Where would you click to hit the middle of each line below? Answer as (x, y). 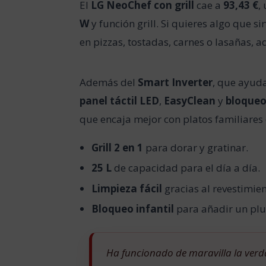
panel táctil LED (120, 100)
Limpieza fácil (126, 188)
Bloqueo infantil (132, 209)
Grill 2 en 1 (117, 147)
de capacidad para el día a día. (186, 168)
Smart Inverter (175, 82)
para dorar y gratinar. (195, 147)
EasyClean (190, 100)
